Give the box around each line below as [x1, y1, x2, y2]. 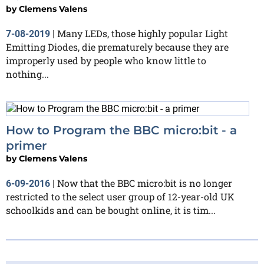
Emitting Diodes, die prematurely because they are [6, 40, 229, 53]
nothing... [6, 67, 49, 80]
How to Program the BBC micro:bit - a [6, 123, 237, 137]
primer [6, 138, 47, 153]
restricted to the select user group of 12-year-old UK [6, 190, 235, 203]
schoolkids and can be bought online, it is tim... [6, 203, 216, 216]
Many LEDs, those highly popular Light [57, 27, 228, 39]
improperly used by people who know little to [6, 54, 206, 67]
